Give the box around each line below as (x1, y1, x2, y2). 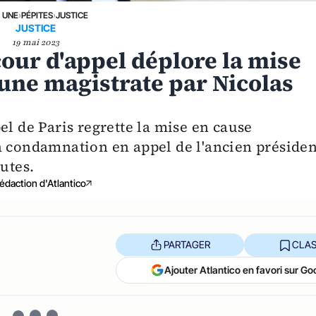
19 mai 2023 (11, 36, 59, 48)
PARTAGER (163, 238, 210, 250)
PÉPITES (21, 9, 54, 20)
